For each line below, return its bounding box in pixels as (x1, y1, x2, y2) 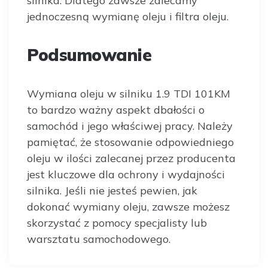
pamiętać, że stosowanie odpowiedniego (27, 135, 234, 149)
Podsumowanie (27, 44, 151, 65)
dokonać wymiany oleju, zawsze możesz (27, 200, 230, 214)
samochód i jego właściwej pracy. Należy (27, 119, 233, 133)
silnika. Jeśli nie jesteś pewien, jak (27, 184, 197, 197)
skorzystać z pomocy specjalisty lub (27, 216, 207, 230)
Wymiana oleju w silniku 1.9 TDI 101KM (27, 87, 230, 100)
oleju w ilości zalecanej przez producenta (27, 151, 236, 165)
